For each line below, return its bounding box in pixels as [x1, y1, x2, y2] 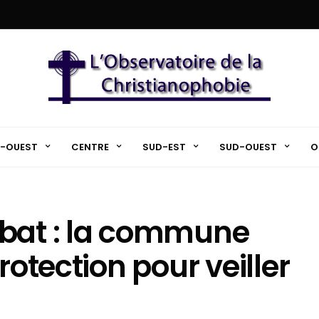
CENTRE [70, 140, 109, 154]
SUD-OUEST [219, 140, 277, 154]
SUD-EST [142, 140, 186, 154]
